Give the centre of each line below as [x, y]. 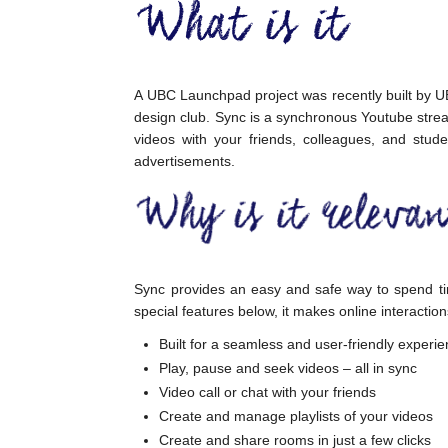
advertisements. [185, 161]
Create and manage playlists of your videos [296, 416]
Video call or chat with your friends [268, 392]
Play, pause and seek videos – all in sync [288, 368]
